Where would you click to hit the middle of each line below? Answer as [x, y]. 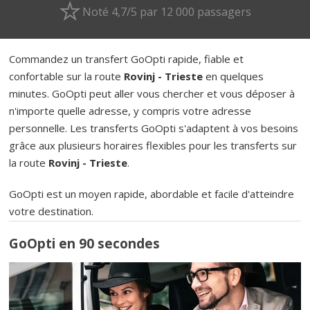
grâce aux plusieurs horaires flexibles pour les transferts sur [153, 145]
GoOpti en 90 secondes [85, 244]
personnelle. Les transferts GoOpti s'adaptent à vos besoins [154, 128]
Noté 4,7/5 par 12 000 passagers [166, 11]
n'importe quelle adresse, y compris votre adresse [130, 110]
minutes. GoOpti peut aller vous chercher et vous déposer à [152, 93]
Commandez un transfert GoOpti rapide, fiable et [127, 58]
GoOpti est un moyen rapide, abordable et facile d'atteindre [152, 193]
